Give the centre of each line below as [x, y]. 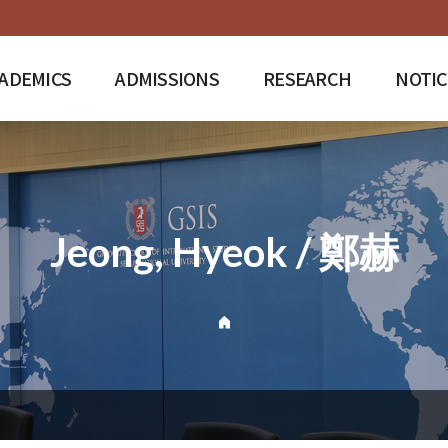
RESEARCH [307, 78]
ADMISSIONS [167, 78]
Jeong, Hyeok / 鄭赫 [224, 251]
